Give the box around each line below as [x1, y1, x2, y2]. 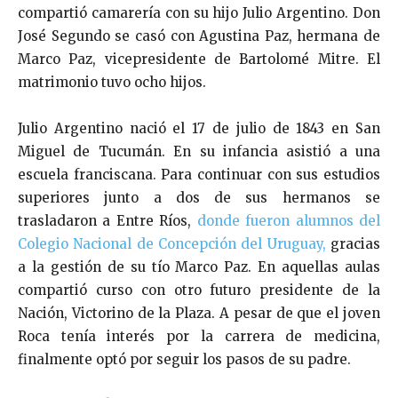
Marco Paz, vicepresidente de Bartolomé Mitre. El [18, 50, 380, 68]
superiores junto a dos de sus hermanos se [18, 188, 380, 206]
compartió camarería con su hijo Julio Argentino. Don [18, 4, 380, 21]
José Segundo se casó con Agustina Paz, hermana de [18, 27, 380, 44]
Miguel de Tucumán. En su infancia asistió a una [18, 142, 380, 160]
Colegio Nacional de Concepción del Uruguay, [18, 235, 326, 252]
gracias [325, 235, 381, 252]
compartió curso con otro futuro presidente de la [18, 281, 380, 298]
